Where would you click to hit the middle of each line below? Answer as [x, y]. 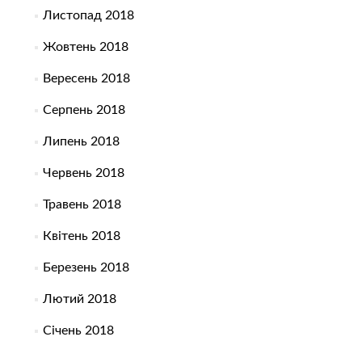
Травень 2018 [82, 205]
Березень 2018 [86, 268]
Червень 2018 [83, 173]
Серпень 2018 [84, 110]
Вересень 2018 [86, 79]
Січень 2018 [78, 331]
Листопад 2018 [88, 16]
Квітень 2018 [81, 236]
